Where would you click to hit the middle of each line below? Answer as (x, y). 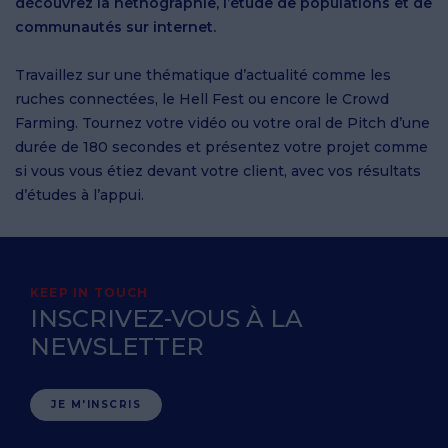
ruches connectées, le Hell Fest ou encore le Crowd (202, 99)
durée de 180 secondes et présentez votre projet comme (221, 147)
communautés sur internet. (115, 27)
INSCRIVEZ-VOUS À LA (166, 319)
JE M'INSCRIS (96, 405)
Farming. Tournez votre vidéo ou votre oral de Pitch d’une (222, 123)
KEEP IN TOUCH (89, 293)
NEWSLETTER (117, 347)
